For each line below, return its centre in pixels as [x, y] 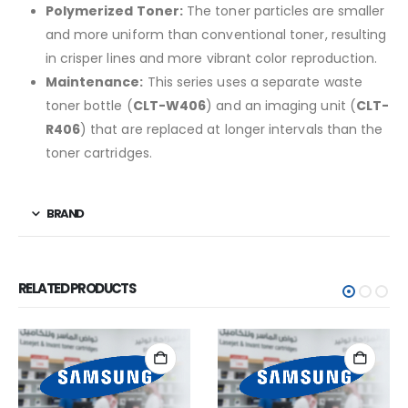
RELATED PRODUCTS [77, 289]
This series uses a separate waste [253, 82]
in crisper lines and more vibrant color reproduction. [211, 59]
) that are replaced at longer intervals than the [231, 130]
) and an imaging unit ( [281, 106]
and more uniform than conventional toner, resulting [216, 35]
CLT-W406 [169, 106]
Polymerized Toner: [114, 11]
